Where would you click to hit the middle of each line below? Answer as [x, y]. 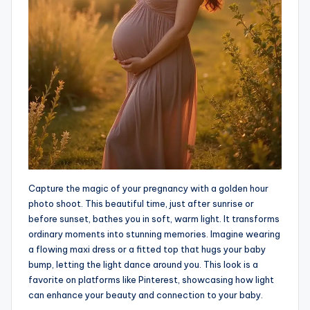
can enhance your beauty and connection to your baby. [146, 295]
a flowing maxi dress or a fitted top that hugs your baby [147, 249]
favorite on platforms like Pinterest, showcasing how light [151, 280]
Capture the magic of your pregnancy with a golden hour [148, 189]
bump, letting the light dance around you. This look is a [143, 265]
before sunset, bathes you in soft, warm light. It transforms [154, 219]
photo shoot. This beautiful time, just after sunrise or [141, 204]
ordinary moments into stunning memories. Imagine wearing [154, 234]
